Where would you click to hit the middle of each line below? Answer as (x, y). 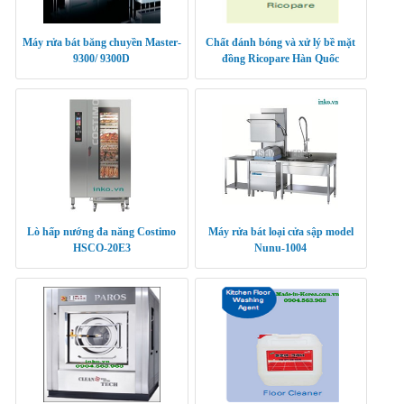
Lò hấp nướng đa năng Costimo (102, 232)
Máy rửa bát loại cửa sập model (280, 232)
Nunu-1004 (281, 248)
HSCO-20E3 (101, 248)
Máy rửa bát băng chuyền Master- (101, 43)
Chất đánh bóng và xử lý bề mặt (281, 43)
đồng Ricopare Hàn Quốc (281, 59)
